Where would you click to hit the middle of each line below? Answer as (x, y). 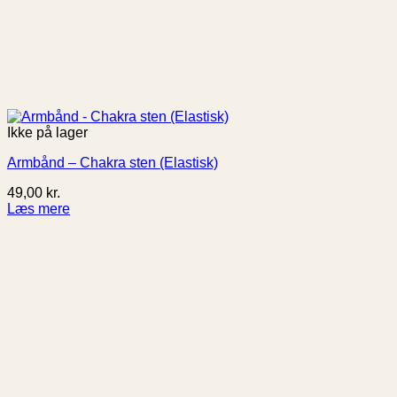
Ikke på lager (47, 133)
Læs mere (39, 209)
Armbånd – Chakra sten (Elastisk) (113, 163)
